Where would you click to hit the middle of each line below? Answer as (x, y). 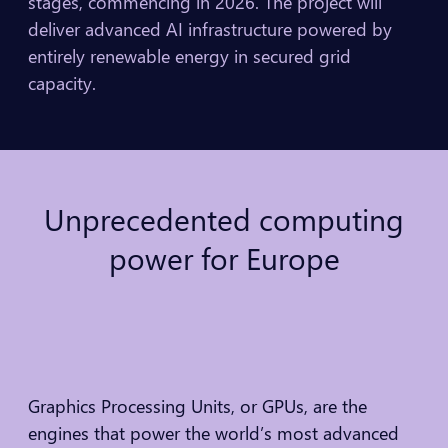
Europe (292, 257)
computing (331, 218)
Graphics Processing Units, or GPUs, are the (197, 405)
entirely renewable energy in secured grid (189, 56)
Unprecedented (147, 218)
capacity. (62, 83)
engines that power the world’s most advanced (213, 432)
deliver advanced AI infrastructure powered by (210, 29)
